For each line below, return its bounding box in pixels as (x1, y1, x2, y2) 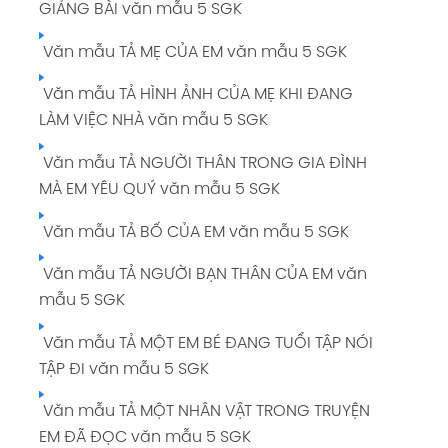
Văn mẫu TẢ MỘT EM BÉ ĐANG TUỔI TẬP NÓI (38, 334, 373, 352)
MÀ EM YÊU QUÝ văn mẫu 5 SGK (38, 181, 280, 199)
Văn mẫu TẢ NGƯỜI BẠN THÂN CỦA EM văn (38, 266, 367, 284)
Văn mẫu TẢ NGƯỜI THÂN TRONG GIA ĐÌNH (38, 155, 367, 173)
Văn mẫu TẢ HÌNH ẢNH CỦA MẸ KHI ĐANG (38, 86, 353, 104)
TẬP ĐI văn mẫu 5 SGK (38, 360, 209, 378)
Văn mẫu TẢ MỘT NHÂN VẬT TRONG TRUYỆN (38, 403, 370, 421)
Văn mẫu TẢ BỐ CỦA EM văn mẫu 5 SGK (38, 223, 349, 241)
